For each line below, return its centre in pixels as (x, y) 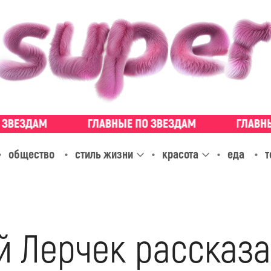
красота (180, 154)
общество (31, 154)
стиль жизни (104, 154)
